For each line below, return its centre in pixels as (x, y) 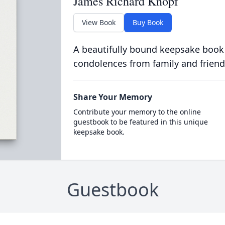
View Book (98, 22)
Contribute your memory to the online (137, 112)
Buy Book (148, 22)
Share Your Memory (113, 97)
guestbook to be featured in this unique (140, 122)
